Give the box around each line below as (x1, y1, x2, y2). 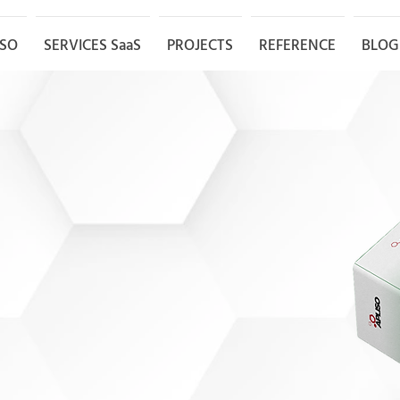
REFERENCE (259, 33, 337, 55)
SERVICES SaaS (44, 33, 142, 55)
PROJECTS (167, 33, 234, 55)
